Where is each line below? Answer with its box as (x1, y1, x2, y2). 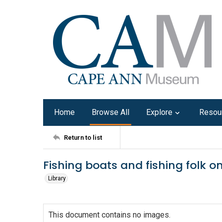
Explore (146, 108, 172, 117)
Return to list (64, 133, 102, 141)
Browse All (92, 108, 129, 117)
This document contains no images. (49, 210, 170, 220)
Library (48, 175, 66, 182)
